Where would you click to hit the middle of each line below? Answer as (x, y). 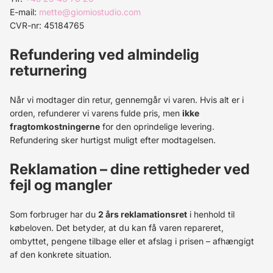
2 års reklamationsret (143, 214)
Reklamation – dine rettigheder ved (130, 169)
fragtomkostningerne (55, 126)
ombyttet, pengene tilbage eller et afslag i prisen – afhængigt (132, 241)
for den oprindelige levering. (157, 126)
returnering (48, 70)
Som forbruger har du (54, 214)
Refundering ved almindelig (105, 55)
